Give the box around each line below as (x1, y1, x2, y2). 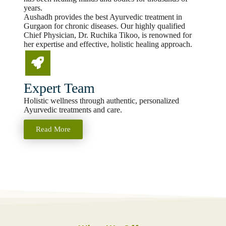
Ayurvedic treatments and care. (23, 105, 122, 114)
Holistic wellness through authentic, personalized (23, 96, 179, 105)
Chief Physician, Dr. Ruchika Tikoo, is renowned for (23, 30, 192, 39)
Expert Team (23, 80, 95, 96)
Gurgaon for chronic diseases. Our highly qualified (23, 21, 185, 30)
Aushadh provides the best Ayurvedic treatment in (23, 12, 182, 21)
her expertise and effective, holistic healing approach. (23, 39, 192, 48)
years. (23, 3, 42, 12)
